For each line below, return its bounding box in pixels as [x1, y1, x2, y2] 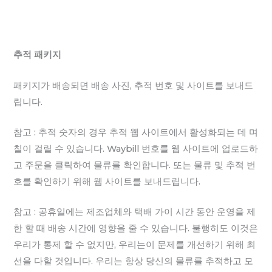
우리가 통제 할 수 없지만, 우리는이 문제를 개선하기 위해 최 [13, 239, 256, 251]
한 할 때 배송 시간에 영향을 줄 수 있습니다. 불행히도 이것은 [13, 223, 259, 234]
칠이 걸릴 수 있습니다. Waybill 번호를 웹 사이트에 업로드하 [13, 143, 259, 154]
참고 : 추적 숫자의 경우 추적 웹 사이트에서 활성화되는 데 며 [13, 126, 259, 138]
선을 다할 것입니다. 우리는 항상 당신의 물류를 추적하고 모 [13, 256, 254, 267]
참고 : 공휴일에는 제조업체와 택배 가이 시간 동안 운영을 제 [13, 206, 256, 218]
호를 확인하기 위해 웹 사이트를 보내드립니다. [13, 175, 201, 187]
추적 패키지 [13, 49, 62, 61]
